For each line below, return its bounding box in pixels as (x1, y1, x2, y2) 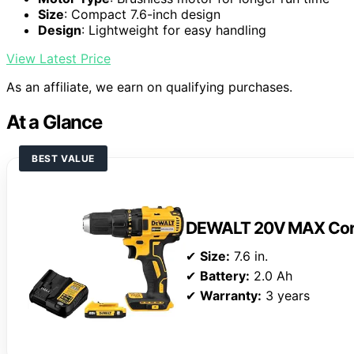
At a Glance (6, 111, 102, 134)
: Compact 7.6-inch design (64, 6, 220, 23)
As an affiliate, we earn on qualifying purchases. (6, 79, 292, 96)
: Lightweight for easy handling (81, 22, 266, 39)
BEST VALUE (32, 153, 95, 165)
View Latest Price (6, 51, 111, 67)
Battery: (200, 268, 250, 284)
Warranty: (200, 288, 262, 304)
